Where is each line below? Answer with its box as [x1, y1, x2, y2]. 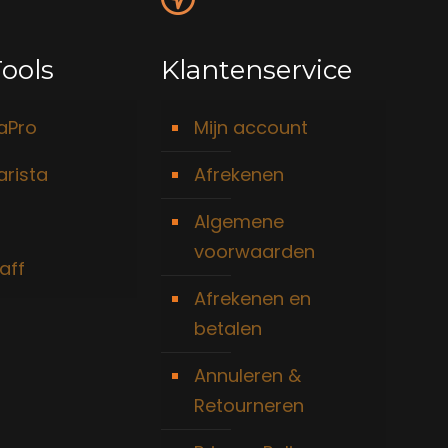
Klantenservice [161, 54, 353, 86]
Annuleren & [194, 363, 302, 388]
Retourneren [194, 393, 305, 418]
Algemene [194, 209, 285, 234]
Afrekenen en [194, 286, 312, 311]
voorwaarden [194, 239, 316, 264]
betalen [194, 316, 263, 341]
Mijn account [194, 115, 309, 140]
